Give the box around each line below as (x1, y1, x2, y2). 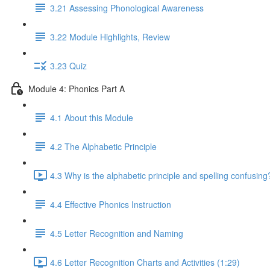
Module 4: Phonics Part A (28, 82, 125, 95)
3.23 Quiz (50, 59, 87, 72)
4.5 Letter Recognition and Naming (50, 227, 183, 239)
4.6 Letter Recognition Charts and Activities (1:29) (50, 256, 240, 268)
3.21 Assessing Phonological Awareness (50, 1, 204, 14)
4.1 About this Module (50, 111, 133, 124)
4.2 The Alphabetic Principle (50, 140, 157, 152)
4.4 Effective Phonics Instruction (50, 198, 171, 210)
